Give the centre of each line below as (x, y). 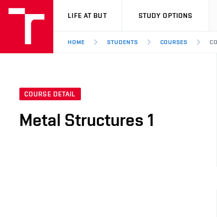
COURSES (174, 42)
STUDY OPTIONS (165, 15)
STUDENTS (122, 42)
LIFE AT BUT (87, 15)
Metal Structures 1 (87, 120)
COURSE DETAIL (50, 94)
